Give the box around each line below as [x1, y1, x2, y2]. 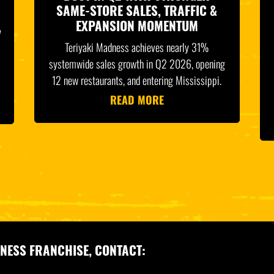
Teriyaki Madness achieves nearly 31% [65, 39, 209, 56]
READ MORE [109, 92, 164, 108]
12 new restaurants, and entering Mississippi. [52, 72, 222, 89]
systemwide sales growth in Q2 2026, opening [48, 56, 225, 72]
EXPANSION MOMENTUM [75, 16, 198, 35]
